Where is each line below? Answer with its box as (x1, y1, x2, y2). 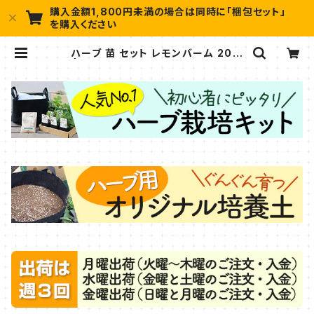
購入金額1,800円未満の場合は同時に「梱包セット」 (50, 6, 286, 18)
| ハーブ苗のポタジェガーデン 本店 (72, 58, 242, 70)
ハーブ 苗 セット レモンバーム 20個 (71, 47, 243, 59)
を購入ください (50, 18, 117, 30)
